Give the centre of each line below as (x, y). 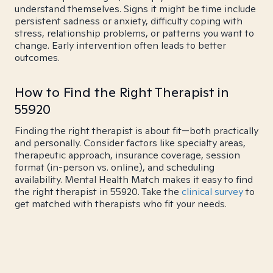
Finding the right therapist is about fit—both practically (136, 131)
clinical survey (212, 192)
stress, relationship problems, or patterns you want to (134, 33)
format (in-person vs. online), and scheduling (115, 167)
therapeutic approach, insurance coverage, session (127, 155)
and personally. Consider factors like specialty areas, (130, 143)
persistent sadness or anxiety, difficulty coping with (129, 21)
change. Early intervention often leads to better (120, 45)
